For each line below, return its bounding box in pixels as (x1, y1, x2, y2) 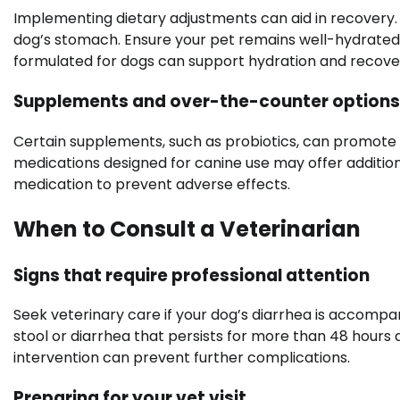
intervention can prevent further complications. (13, 347, 350, 369)
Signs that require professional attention (13, 262, 370, 287)
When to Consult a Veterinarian (13, 213, 361, 244)
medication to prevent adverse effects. (13, 173, 290, 195)
